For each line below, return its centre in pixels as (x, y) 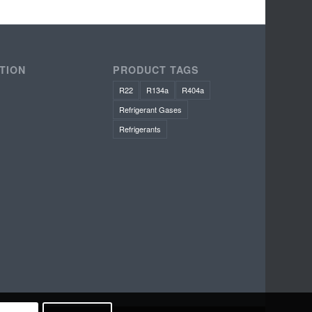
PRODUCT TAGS (156, 69)
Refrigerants (140, 128)
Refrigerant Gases (151, 109)
